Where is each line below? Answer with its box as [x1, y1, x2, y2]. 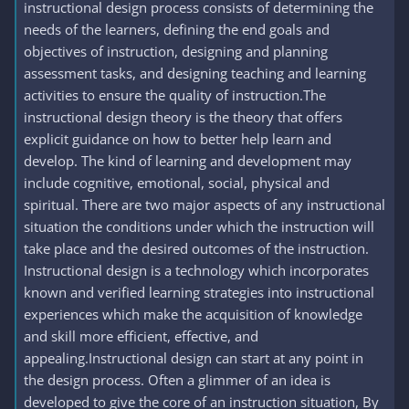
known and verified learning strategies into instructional [24, 283, 374, 301]
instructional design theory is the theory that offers [24, 108, 342, 126]
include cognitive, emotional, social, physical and [24, 173, 330, 192]
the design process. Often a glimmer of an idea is [24, 371, 330, 389]
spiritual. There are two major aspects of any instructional [24, 195, 385, 214]
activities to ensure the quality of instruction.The [24, 86, 326, 104]
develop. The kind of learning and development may [24, 152, 351, 170]
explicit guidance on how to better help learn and [24, 130, 331, 148]
